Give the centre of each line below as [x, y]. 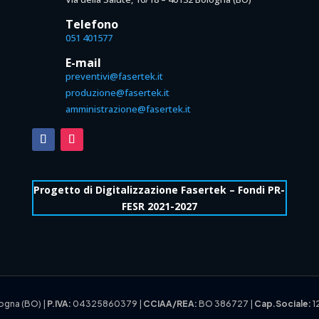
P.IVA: [60, 303]
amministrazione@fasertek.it [128, 109]
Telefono [91, 24]
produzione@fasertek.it [117, 92]
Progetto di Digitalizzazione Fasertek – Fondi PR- [159, 189]
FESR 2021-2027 [159, 206]
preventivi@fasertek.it [114, 76]
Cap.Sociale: [283, 303]
